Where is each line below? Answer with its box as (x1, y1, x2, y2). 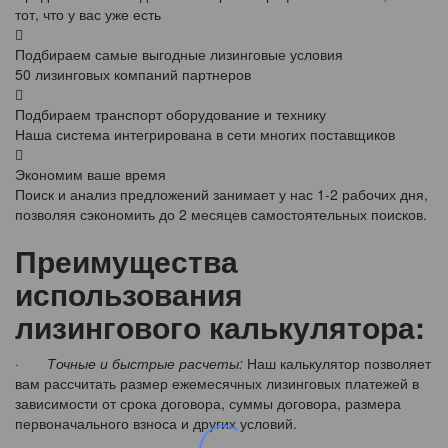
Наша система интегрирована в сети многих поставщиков (15, 124, 395, 145)
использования (15, 272, 243, 316)
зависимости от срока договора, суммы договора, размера (15, 393, 401, 414)
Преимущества (15, 239, 238, 283)
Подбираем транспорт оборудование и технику (15, 104, 326, 125)
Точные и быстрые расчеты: (47, 353, 243, 374)
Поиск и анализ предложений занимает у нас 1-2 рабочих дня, (15, 184, 428, 205)
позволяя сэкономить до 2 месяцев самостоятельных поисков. (15, 204, 427, 225)
